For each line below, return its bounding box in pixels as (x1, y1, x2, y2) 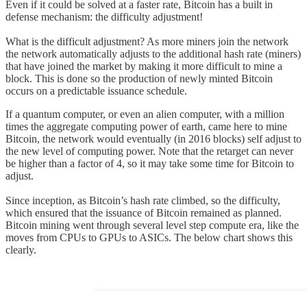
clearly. (5, 243, 36, 256)
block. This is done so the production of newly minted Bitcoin (5, 72, 273, 84)
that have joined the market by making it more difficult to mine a (5, 60, 282, 72)
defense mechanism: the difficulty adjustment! (5, 10, 203, 23)
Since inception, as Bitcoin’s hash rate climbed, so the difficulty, (5, 194, 280, 206)
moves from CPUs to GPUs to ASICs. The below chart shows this (5, 231, 293, 243)
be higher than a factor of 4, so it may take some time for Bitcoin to (5, 157, 294, 169)
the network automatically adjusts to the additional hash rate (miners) (5, 47, 301, 60)
